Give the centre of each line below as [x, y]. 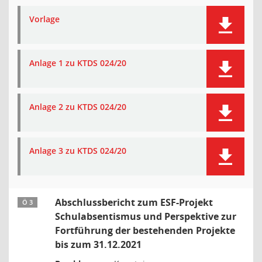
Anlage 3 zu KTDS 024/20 [78, 151]
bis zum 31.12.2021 [98, 244]
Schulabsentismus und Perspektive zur [146, 216]
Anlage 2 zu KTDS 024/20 [78, 107]
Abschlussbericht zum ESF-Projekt [134, 202]
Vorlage [44, 19]
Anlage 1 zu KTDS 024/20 [78, 63]
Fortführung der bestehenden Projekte [145, 230]
